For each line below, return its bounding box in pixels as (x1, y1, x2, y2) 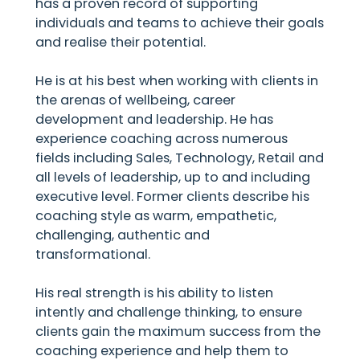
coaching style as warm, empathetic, (35, 206, 277, 225)
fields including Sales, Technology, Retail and (35, 148, 325, 167)
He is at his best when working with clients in (35, 71, 319, 90)
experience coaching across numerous (35, 129, 288, 148)
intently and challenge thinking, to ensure (35, 302, 303, 321)
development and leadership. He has (35, 109, 274, 129)
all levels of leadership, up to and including (35, 167, 311, 186)
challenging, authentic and (35, 225, 211, 244)
